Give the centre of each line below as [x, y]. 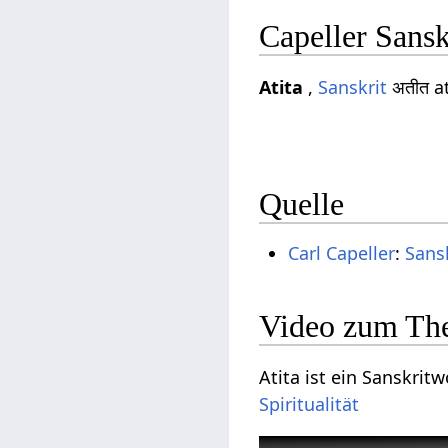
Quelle [302, 204]
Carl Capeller [342, 253]
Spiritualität [309, 403]
